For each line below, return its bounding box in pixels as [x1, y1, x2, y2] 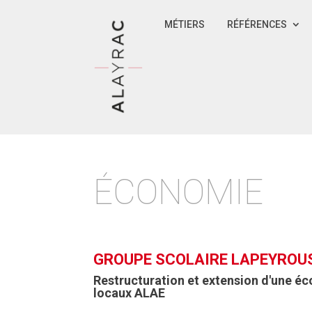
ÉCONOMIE [93, 171, 264, 212]
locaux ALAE [93, 286, 166, 301]
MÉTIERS [164, 19, 205, 30]
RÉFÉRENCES [226, 19, 287, 30]
